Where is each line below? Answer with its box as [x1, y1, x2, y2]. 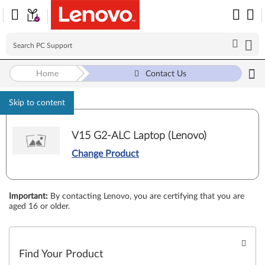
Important [9, 192, 46, 201]
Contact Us [145, 70, 186, 78]
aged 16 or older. [9, 202, 70, 211]
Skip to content [9, 99, 65, 107]
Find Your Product [19, 249, 103, 260]
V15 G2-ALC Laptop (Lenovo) [72, 130, 206, 141]
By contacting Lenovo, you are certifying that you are [50, 192, 244, 201]
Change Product [72, 148, 139, 159]
